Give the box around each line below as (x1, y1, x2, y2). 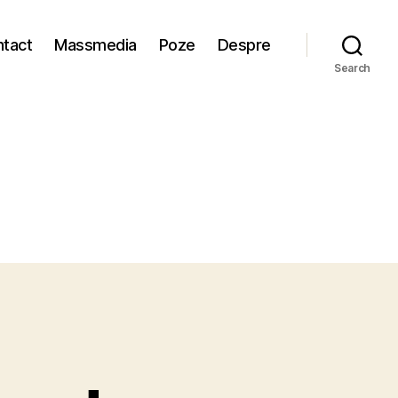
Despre (217, 35, 271, 54)
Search (333, 61, 371, 75)
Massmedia (54, 35, 137, 54)
